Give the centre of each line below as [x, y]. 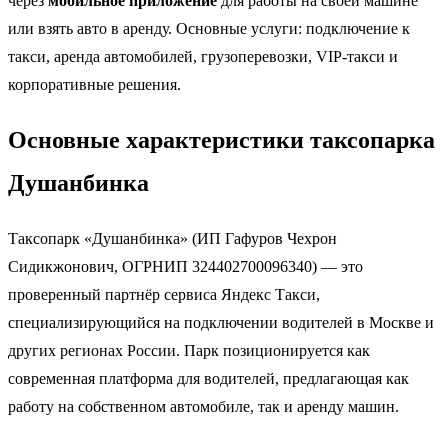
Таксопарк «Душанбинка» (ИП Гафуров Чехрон [172, 238]
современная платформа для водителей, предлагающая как [208, 378]
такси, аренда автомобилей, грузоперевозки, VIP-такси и [203, 56]
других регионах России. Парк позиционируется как [189, 350]
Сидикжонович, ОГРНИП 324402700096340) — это [185, 266]
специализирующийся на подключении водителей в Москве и [221, 322]
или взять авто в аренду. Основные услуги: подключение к [209, 28]
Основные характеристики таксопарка [221, 139]
